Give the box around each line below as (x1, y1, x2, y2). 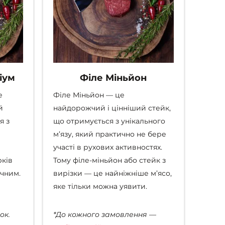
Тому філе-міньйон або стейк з (53, 156, 166, 165)
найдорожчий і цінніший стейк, (53, 103, 171, 113)
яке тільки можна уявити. (53, 182, 147, 191)
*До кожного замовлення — (53, 210, 156, 219)
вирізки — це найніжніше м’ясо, (53, 169, 172, 178)
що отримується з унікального (53, 117, 165, 126)
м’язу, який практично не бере (53, 130, 166, 139)
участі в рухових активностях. (53, 143, 162, 152)
